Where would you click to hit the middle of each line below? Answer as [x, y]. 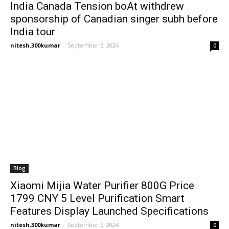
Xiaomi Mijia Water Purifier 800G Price [102, 186]
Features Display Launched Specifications [109, 211]
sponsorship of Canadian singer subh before [114, 19]
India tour [33, 32]
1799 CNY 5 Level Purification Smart [97, 198]
